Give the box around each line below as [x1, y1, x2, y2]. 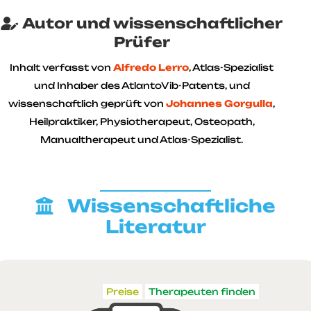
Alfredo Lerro [113, 61, 189, 73]
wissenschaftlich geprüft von [8, 97, 166, 109]
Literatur [105, 215, 206, 237]
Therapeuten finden [149, 286, 255, 297]
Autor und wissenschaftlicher [22, 14, 283, 32]
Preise [106, 286, 139, 297]
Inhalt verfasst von [10, 61, 113, 73]
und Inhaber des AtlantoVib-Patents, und [33, 79, 250, 91]
